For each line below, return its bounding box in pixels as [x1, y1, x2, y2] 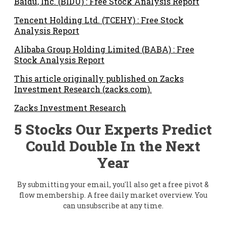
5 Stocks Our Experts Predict [14, 120, 212, 139]
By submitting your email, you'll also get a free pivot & [17, 179, 209, 189]
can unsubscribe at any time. [63, 200, 163, 210]
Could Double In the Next [26, 136, 200, 155]
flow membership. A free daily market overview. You [19, 190, 207, 200]
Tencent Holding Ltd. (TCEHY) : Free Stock [14, 14, 184, 25]
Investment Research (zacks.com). [14, 83, 152, 94]
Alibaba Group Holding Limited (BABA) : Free [14, 43, 194, 54]
